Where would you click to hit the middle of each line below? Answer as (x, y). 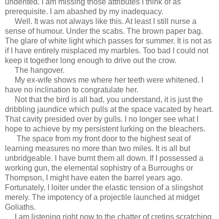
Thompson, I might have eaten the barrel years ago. (94, 177)
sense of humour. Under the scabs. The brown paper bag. (104, 31)
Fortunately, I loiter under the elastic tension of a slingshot (104, 187)
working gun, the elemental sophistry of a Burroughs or (99, 168)
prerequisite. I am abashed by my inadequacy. (84, 11)
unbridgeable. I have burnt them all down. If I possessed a (104, 158)
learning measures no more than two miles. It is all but (98, 148)
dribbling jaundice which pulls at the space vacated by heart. (109, 109)
